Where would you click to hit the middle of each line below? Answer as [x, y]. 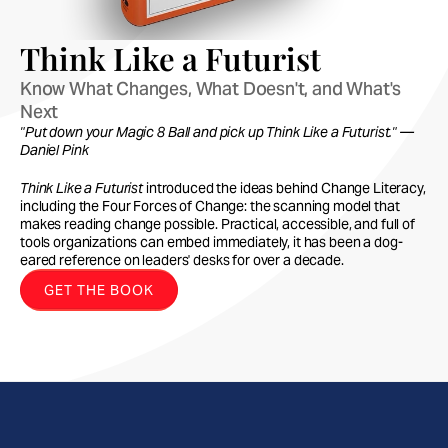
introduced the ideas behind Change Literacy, [284, 188]
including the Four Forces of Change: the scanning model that [210, 206]
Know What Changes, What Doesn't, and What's [211, 88]
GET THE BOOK [99, 290]
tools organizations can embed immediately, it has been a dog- [211, 242]
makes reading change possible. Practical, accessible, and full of [217, 224]
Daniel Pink [54, 150]
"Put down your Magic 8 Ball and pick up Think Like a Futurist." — [217, 132]
